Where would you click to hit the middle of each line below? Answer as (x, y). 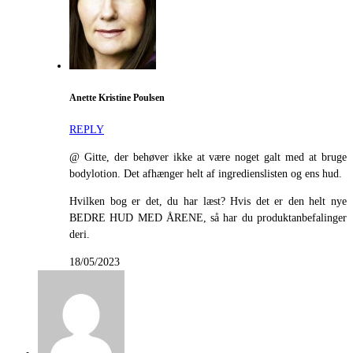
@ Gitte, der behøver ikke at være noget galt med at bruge (208, 157)
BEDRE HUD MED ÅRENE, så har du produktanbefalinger (208, 217)
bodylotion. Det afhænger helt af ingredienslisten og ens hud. (206, 173)
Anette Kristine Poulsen (117, 98)
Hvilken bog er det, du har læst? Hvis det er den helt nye (208, 201)
